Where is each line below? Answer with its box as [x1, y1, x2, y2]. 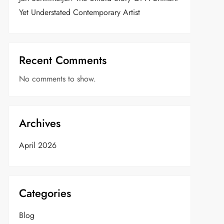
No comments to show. [18, 72, 96, 84]
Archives [18, 114, 60, 131]
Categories [18, 184, 71, 201]
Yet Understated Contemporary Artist [18, 6, 140, 18]
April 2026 [18, 139, 56, 151]
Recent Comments [18, 51, 106, 68]
